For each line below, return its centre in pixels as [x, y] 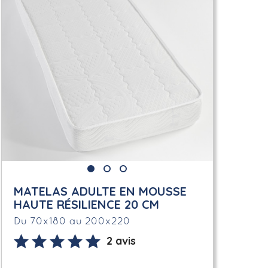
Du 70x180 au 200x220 [72, 221]
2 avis [121, 240]
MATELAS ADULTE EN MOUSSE [100, 191]
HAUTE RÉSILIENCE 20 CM [86, 204]
